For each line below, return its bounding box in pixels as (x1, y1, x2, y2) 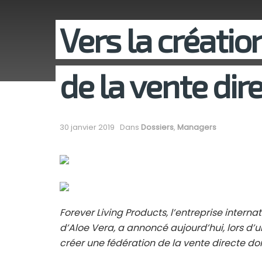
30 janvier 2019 (60, 122, 115, 133)
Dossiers (141, 122, 174, 133)
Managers (177, 122, 216, 133)
